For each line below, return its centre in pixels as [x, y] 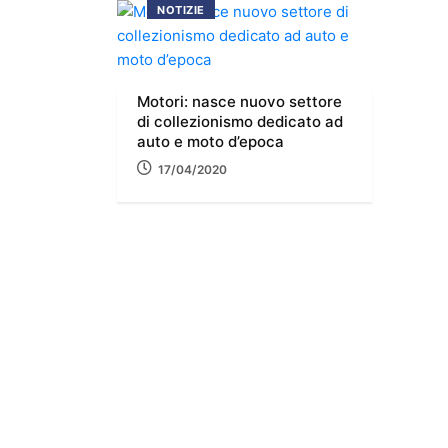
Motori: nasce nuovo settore [239, 101]
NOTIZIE [181, 9]
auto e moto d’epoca [210, 141]
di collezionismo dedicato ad [240, 121]
